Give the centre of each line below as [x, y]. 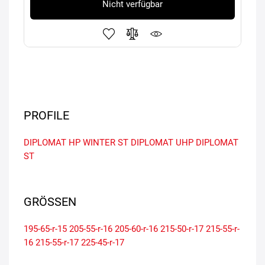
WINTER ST [106, 142]
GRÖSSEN [46, 201]
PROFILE [46, 115]
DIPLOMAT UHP [162, 142]
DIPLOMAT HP [52, 142]
